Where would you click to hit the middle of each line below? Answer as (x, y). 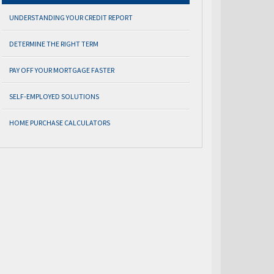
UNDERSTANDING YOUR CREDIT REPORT (71, 17)
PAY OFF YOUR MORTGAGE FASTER (62, 70)
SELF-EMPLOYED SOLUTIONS (54, 96)
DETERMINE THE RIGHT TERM (54, 44)
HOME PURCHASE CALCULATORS (60, 123)
